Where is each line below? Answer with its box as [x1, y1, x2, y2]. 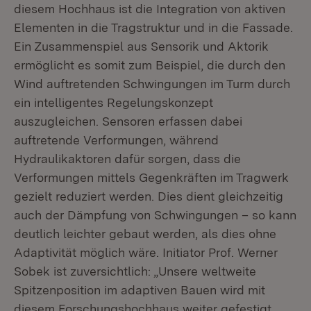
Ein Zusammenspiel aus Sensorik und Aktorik [14, 39, 269, 53]
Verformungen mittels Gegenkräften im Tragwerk [14, 170, 289, 185]
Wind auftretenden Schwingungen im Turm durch [14, 76, 290, 91]
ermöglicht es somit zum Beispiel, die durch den [14, 58, 285, 72]
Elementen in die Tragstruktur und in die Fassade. [14, 20, 293, 35]
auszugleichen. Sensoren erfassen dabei [14, 114, 242, 128]
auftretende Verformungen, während [14, 133, 219, 147]
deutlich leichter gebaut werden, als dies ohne [14, 226, 276, 241]
